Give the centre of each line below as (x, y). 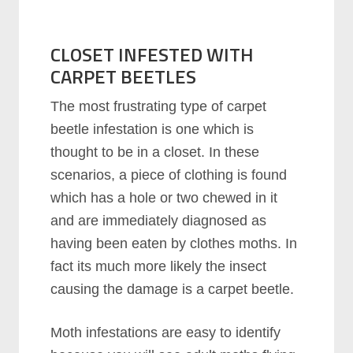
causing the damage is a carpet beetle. (173, 289)
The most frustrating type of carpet (159, 106)
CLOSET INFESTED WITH (152, 54)
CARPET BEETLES (124, 76)
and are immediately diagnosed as (159, 220)
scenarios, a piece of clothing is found (169, 175)
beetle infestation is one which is (152, 129)
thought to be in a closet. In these (155, 152)
